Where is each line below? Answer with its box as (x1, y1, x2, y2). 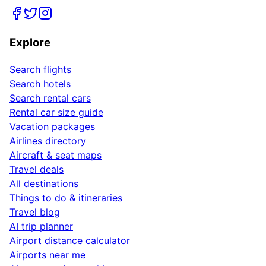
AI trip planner (9, 220, 73, 233)
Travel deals (9, 163, 64, 176)
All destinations (9, 178, 78, 190)
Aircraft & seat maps (9, 149, 102, 161)
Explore (9, 36, 50, 50)
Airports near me (9, 249, 85, 261)
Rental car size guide (9, 106, 103, 119)
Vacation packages (9, 121, 95, 133)
